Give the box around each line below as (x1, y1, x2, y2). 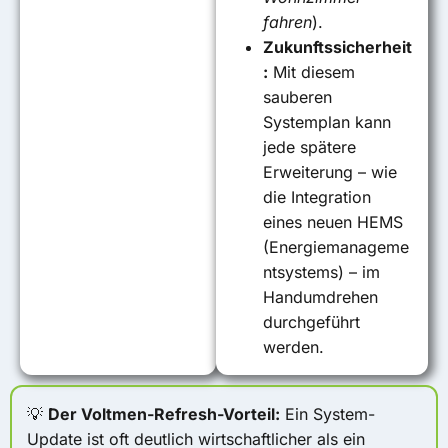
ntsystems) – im (263, 261, 381, 282)
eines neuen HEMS (263, 211, 404, 232)
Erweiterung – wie (263, 161, 398, 182)
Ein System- (280, 403, 375, 424)
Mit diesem (268, 61, 356, 82)
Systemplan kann (263, 111, 392, 132)
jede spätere (263, 136, 357, 157)
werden (263, 336, 320, 357)
